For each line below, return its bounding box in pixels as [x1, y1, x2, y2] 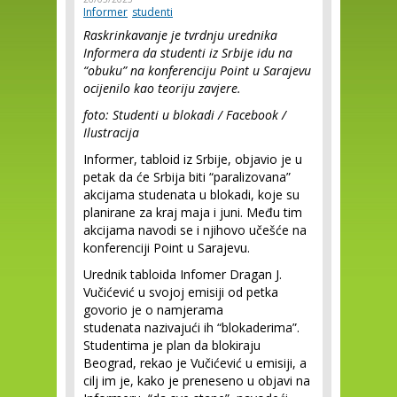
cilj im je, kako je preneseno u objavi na [83, 372, 310, 389]
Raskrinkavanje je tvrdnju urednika [83, 27, 277, 43]
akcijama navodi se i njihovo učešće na [83, 222, 307, 238]
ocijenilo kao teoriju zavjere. [83, 80, 241, 97]
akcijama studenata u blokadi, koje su [83, 186, 300, 203]
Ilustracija [83, 124, 139, 141]
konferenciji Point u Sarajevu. [83, 239, 250, 256]
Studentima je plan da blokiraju [83, 337, 261, 354]
